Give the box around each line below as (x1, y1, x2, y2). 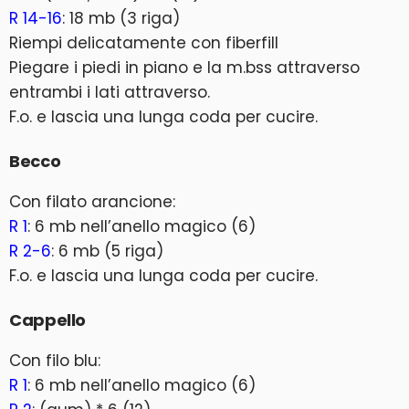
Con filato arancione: (9, 191, 175, 213)
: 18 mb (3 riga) (62, 7, 180, 29)
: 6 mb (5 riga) (51, 240, 163, 262)
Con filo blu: (9, 350, 100, 372)
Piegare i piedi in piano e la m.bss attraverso (9, 57, 360, 79)
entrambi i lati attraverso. (9, 81, 210, 103)
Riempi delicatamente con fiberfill (9, 32, 278, 54)
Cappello (9, 309, 87, 331)
